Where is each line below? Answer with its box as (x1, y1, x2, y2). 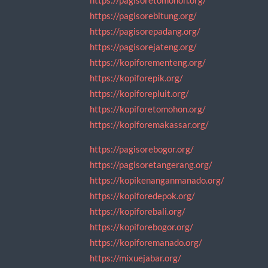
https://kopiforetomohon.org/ (89, 103, 206, 114)
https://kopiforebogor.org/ (89, 221, 193, 233)
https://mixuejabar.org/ (89, 252, 181, 264)
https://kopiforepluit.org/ (89, 88, 189, 99)
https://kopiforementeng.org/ (89, 57, 206, 68)
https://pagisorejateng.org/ (89, 41, 197, 52)
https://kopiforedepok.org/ (89, 190, 195, 202)
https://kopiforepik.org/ (89, 72, 183, 83)
